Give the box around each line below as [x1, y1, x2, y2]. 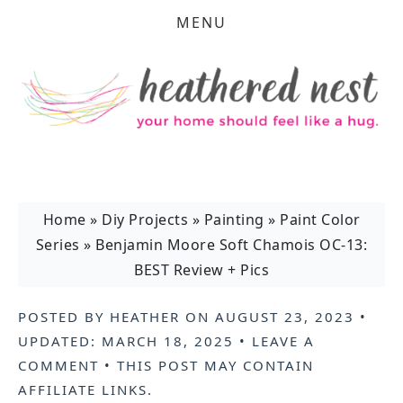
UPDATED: [18, 332, 102, 350]
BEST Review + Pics [134, 260, 269, 280]
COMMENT [18, 356, 99, 374]
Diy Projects [102, 210, 188, 229]
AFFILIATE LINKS [18, 381, 148, 399]
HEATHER [110, 308, 180, 326]
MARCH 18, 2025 [102, 332, 234, 350]
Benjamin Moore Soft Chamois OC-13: [95, 235, 368, 255]
